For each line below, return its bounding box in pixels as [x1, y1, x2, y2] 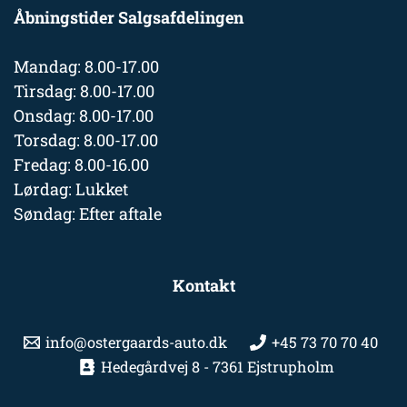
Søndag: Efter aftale [14, 203, 162, 225]
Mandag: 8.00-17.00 [14, 55, 159, 78]
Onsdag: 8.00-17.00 [14, 104, 154, 127]
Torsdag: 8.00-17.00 [14, 129, 158, 152]
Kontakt [172, 273, 235, 296]
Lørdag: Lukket [14, 178, 128, 201]
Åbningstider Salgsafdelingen [14, 6, 243, 29]
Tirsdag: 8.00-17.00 [14, 80, 154, 103]
